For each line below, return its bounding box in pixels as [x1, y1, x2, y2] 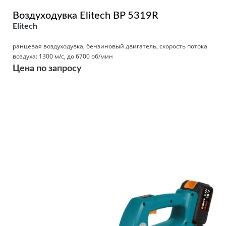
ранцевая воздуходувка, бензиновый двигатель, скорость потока [13, 41, 207, 50]
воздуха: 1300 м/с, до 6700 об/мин [13, 51, 113, 61]
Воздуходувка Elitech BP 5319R [13, 10, 158, 21]
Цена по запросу [13, 64, 82, 73]
